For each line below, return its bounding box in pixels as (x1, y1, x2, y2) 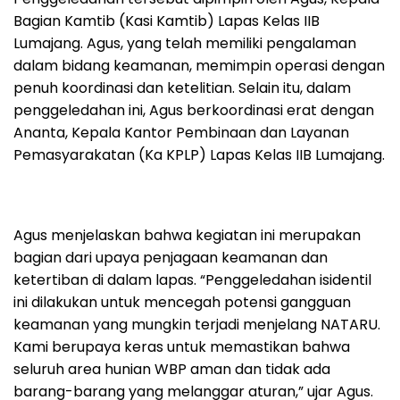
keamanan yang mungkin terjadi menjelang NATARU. (13, 313, 380, 335)
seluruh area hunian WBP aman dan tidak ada (13, 358, 330, 379)
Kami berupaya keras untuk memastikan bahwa (13, 336, 350, 357)
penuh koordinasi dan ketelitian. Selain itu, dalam (13, 77, 351, 98)
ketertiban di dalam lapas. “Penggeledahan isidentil (13, 269, 371, 290)
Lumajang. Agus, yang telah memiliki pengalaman (13, 32, 356, 54)
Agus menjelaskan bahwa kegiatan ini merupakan (13, 224, 361, 246)
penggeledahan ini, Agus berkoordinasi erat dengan (13, 99, 374, 121)
